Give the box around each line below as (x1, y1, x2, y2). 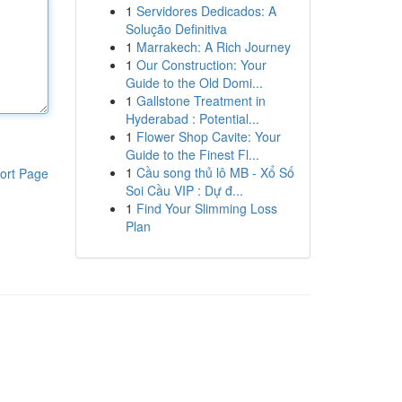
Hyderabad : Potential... (125, 109, 259, 127)
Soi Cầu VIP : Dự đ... (125, 181, 243, 199)
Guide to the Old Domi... (125, 74, 263, 92)
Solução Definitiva (125, 20, 227, 38)
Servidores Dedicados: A (135, 2, 276, 20)
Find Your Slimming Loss (135, 199, 277, 217)
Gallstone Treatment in (135, 92, 266, 109)
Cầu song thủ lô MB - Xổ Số (135, 163, 294, 181)
